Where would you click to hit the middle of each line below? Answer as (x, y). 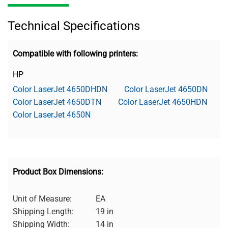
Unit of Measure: (42, 198)
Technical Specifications (74, 26)
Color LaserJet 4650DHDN (60, 89)
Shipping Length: (43, 211)
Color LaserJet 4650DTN (57, 102)
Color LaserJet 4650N (52, 115)
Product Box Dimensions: (58, 172)
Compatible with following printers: (75, 53)
